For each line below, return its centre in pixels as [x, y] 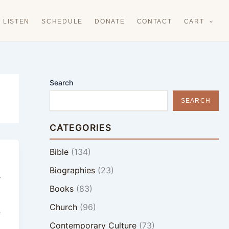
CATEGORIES [80, 128]
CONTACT [154, 21]
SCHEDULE [62, 21]
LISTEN [16, 21]
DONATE [110, 21]
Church [63, 207]
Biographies [72, 170]
